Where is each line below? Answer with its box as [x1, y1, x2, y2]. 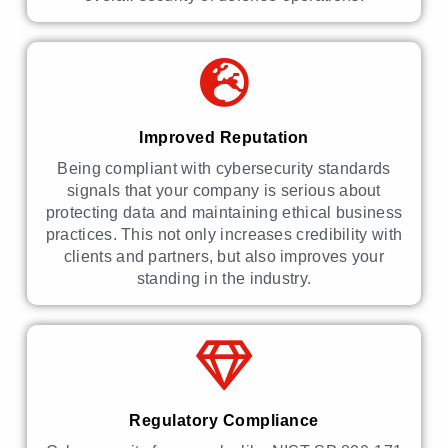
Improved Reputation [139, 129, 309, 147]
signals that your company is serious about [67, 182, 381, 200]
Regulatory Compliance [129, 412, 319, 430]
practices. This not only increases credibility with [45, 226, 403, 244]
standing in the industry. [136, 270, 312, 288]
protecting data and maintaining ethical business [45, 204, 403, 222]
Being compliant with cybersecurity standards [57, 160, 391, 178]
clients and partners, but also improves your [63, 248, 385, 266]
